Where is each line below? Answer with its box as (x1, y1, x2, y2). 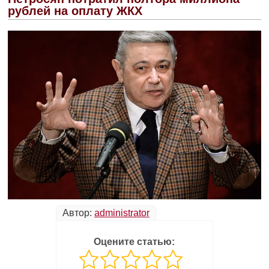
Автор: (62, 207, 94, 218)
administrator (94, 207, 150, 218)
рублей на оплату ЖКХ (8, 4, 143, 17)
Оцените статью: (94, 236, 175, 247)
